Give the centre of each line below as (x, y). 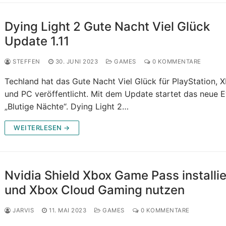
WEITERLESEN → (42, 128)
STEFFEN (25, 62)
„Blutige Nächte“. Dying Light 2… (67, 107)
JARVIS (22, 211)
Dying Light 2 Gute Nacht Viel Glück (107, 27)
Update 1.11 (37, 41)
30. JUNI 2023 (77, 62)
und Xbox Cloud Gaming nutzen (95, 190)
